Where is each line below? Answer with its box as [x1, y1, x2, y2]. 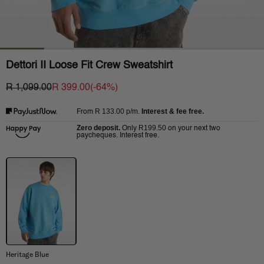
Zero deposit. [77, 124, 120, 133]
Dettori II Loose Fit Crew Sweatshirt [6, 60, 173, 71]
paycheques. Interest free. [77, 132, 159, 140]
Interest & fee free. [141, 107, 204, 116]
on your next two [168, 125, 220, 133]
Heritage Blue [6, 250, 49, 259]
